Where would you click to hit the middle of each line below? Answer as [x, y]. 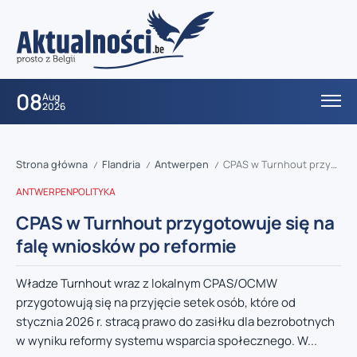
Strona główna [52, 165]
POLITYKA [94, 192]
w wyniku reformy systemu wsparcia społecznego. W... [167, 341]
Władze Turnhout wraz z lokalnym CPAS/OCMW [147, 284]
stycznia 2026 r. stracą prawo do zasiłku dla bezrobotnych [175, 322]
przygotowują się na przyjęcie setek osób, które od [156, 303]
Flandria [121, 165]
